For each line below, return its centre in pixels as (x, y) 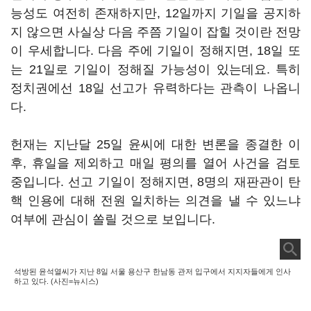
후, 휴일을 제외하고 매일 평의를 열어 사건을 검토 (155, 163)
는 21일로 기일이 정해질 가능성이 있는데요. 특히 (155, 69)
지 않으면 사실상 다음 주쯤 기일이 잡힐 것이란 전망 (155, 32)
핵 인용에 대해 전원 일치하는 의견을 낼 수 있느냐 (155, 201)
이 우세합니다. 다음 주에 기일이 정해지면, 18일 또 (155, 51)
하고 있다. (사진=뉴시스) (56, 281)
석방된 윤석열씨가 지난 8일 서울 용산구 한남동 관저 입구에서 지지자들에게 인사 (152, 271)
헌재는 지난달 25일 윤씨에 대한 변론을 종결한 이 (155, 144)
